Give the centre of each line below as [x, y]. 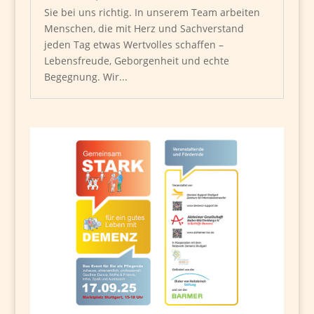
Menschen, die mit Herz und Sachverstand [144, 28]
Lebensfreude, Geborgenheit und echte [136, 60]
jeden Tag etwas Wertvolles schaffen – [134, 44]
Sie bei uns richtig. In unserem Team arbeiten [152, 12]
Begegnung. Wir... [86, 76]
